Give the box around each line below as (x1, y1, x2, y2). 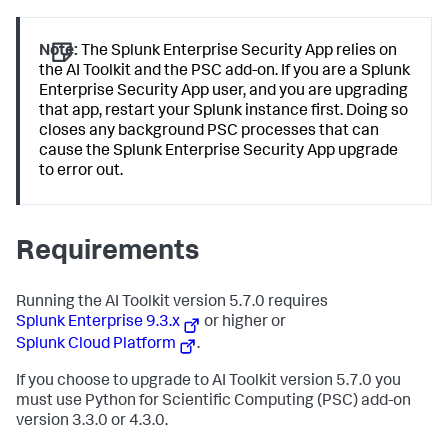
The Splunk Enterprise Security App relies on (78, 44, 398, 60)
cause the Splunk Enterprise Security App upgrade (39, 144, 399, 160)
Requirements (16, 239, 199, 268)
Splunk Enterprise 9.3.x (16, 315, 180, 332)
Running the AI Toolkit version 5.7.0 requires (16, 295, 328, 312)
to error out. (39, 164, 124, 180)
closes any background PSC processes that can (39, 124, 380, 140)
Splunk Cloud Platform (16, 336, 176, 353)
